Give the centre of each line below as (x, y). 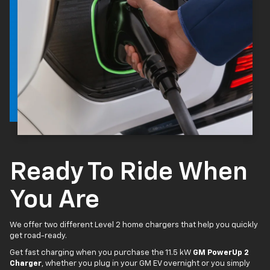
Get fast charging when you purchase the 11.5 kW (101, 253)
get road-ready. (38, 236)
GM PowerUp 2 (221, 253)
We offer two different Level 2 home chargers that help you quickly (134, 225)
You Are (55, 200)
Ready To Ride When (129, 172)
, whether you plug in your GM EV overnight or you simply (146, 263)
